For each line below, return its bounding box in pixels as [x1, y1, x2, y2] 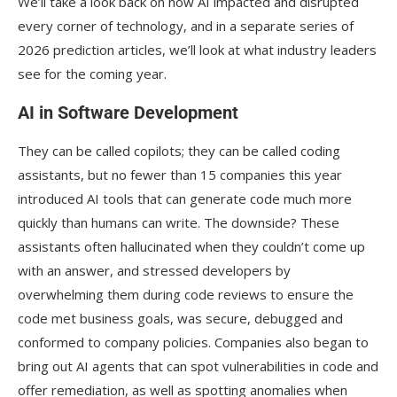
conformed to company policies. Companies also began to [18, 332, 369, 351]
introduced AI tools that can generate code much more [18, 189, 352, 207]
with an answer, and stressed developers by [18, 261, 291, 279]
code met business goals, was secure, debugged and [18, 308, 343, 327]
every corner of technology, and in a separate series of [18, 16, 354, 35]
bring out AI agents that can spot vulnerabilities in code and [18, 356, 378, 375]
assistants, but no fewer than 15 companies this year [18, 165, 342, 183]
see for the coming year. [18, 64, 167, 82]
